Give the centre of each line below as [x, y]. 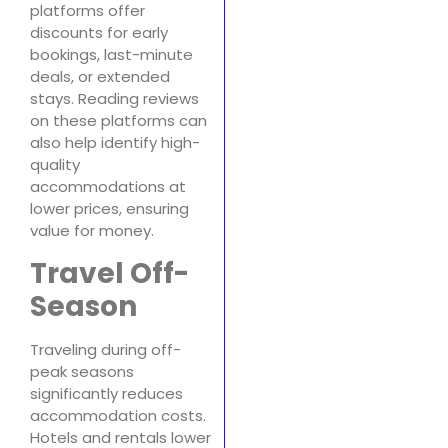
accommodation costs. [118, 415]
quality [55, 165]
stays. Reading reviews [114, 99]
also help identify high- [115, 143]
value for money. [92, 231]
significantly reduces [106, 393]
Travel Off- [109, 273]
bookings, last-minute [111, 55]
